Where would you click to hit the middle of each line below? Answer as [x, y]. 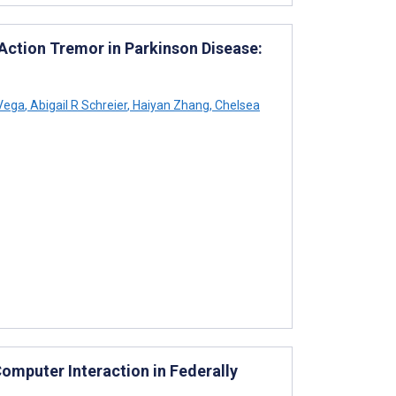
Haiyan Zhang [170, 105]
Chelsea [236, 105]
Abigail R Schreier [77, 105]
